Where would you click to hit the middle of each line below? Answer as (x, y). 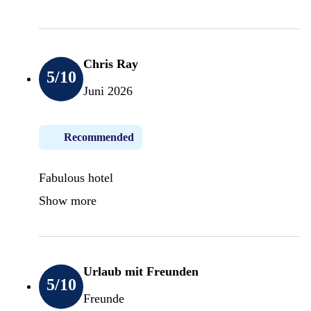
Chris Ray (111, 64)
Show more (68, 200)
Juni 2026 (108, 91)
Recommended (99, 137)
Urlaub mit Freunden (141, 271)
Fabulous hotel (76, 177)
